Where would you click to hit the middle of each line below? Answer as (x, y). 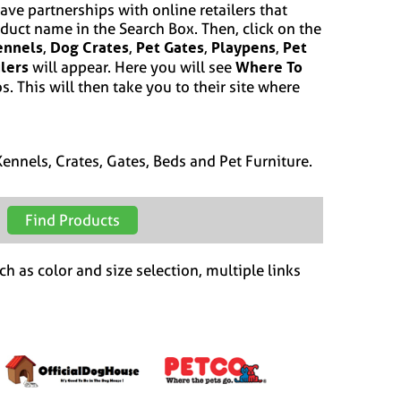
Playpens (243, 47)
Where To (269, 67)
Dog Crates (90, 47)
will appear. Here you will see (132, 67)
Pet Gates (170, 47)
